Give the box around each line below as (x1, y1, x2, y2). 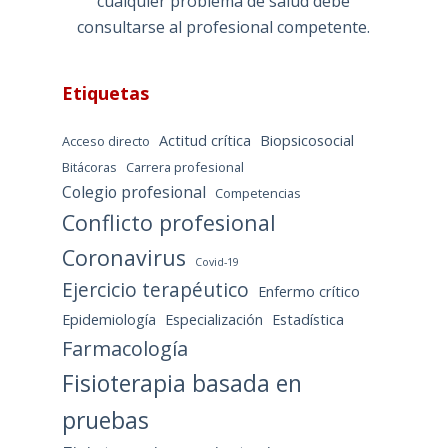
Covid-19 (194, 255, 239, 270)
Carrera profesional (125, 158, 244, 177)
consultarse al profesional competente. (77, 16, 371, 39)
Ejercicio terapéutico (61, 277, 249, 304)
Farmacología (61, 335, 188, 363)
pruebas (61, 404, 149, 437)
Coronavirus (61, 243, 186, 273)
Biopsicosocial (259, 131, 354, 151)
